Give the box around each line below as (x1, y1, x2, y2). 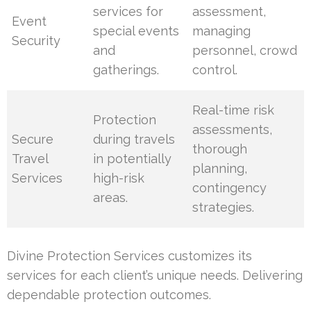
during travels (93, 132, 176, 147)
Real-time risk (192, 103, 275, 118)
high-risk (93, 171, 145, 186)
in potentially (93, 151, 172, 167)
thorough (192, 142, 248, 157)
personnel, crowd (192, 43, 298, 58)
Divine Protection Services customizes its (7, 249, 252, 264)
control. (192, 62, 238, 78)
